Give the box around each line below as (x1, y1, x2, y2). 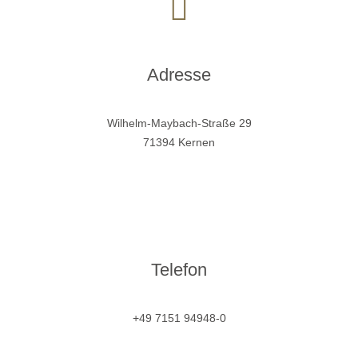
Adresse (147, 65, 211, 85)
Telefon (151, 260, 207, 280)
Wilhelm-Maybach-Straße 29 (106, 117, 252, 129)
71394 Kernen (143, 136, 215, 149)
